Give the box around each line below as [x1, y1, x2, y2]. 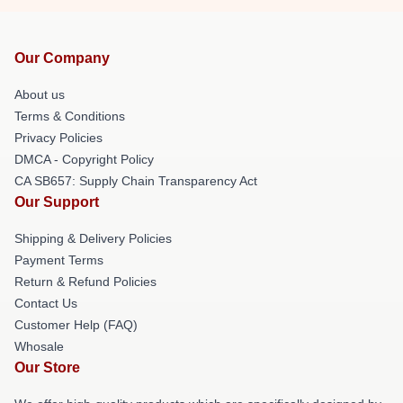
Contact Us [14, 296, 77, 310]
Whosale [14, 339, 64, 354]
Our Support [14, 194, 99, 210]
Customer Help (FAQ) [14, 318, 138, 332]
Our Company [14, 50, 110, 66]
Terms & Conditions [14, 109, 125, 123]
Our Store [14, 360, 80, 375]
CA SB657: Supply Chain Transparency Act [14, 174, 257, 188]
